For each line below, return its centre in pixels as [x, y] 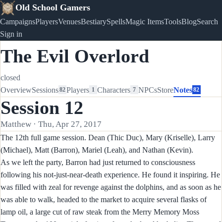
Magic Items [145, 21]
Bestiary [94, 21]
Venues [69, 21]
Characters [114, 90]
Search [207, 21]
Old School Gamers [53, 8]
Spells [116, 21]
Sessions [45, 90]
